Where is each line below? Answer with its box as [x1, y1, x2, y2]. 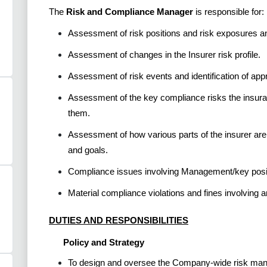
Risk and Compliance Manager [66, 6, 193, 17]
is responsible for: [193, 6, 264, 17]
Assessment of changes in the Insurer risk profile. [68, 49, 260, 60]
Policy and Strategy [63, 237, 144, 247]
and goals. [68, 145, 108, 156]
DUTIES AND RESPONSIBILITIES [49, 215, 188, 226]
